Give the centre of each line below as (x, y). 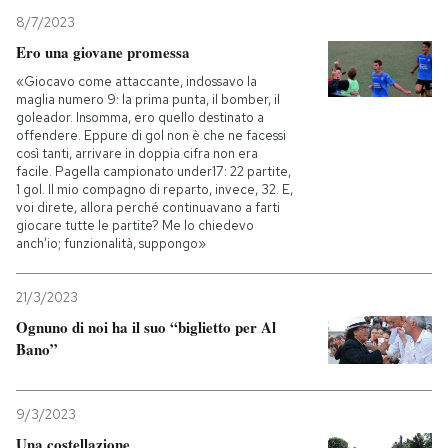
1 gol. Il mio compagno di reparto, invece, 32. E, (154, 189)
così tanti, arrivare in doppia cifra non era (137, 153)
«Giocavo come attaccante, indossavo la (136, 81)
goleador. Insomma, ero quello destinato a (140, 117)
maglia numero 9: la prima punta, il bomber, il (148, 99)
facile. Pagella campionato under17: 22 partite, (153, 171)
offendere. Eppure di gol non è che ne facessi (151, 135)
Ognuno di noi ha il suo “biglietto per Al (146, 327)
